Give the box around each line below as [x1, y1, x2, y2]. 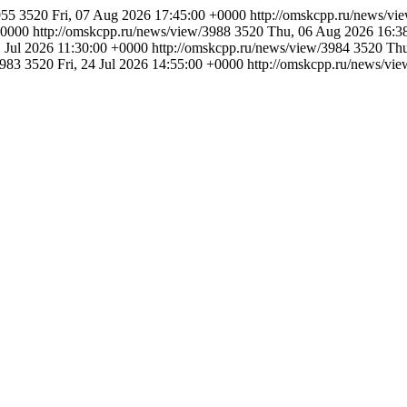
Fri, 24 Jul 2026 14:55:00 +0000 [57, 56, 243, 72]
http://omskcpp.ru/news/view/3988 [33, 24, 234, 39]
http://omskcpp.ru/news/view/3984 [152, 40, 353, 55]
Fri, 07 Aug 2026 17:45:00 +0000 [52, 7, 246, 23]
